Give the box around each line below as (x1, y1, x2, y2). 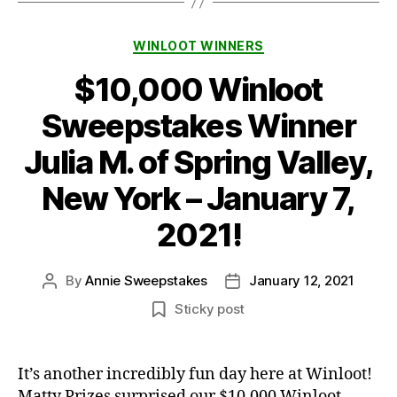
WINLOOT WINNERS (133, 37, 264, 53)
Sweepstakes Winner (41, 106, 356, 146)
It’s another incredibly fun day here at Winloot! (18, 364, 372, 385)
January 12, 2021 (249, 272, 354, 290)
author (49, 292, 90, 310)
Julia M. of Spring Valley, (23, 143, 374, 183)
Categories (198, 32, 276, 51)
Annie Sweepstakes (85, 272, 207, 290)
